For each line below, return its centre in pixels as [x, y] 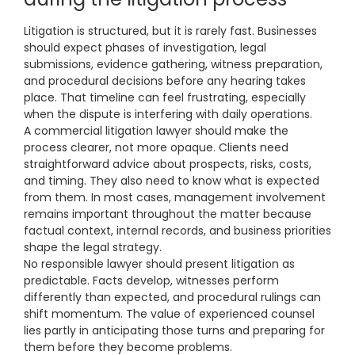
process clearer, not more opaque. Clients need [156, 148]
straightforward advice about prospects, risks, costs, [168, 164]
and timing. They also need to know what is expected [172, 181]
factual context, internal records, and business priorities [177, 231]
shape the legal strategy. [93, 248]
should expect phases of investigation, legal [145, 48]
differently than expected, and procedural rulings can [172, 298]
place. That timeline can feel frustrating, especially [165, 98]
